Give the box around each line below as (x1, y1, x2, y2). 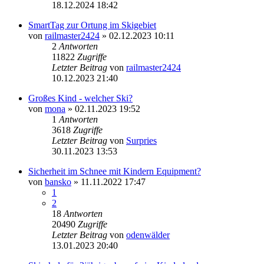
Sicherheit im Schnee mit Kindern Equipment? (28, 166, 201, 176)
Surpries (126, 135, 157, 146)
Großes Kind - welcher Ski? (28, 93, 133, 103)
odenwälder (126, 229, 170, 240)
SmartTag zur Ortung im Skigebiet (28, 19, 156, 30)
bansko (45, 176, 71, 187)
